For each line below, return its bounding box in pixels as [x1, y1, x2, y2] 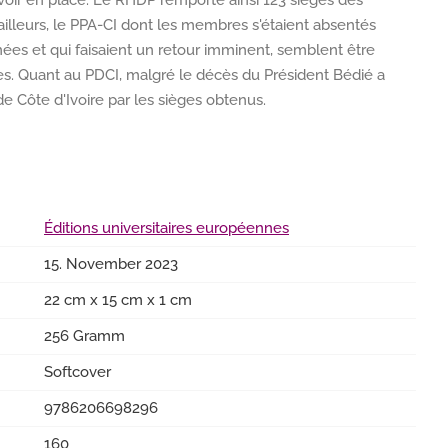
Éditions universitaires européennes [44, 219, 289, 237]
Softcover [44, 363, 111, 381]
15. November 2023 [44, 255, 178, 273]
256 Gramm [44, 327, 125, 345]
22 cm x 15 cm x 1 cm [44, 291, 192, 309]
